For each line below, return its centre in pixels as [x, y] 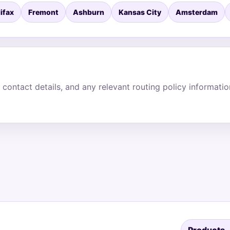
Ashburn [89, 12]
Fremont [43, 12]
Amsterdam [197, 12]
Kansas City [140, 12]
